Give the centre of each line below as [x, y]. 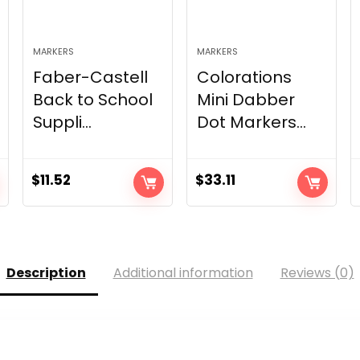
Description [46, 273]
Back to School [93, 100]
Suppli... [63, 123]
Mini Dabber [246, 100]
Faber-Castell [91, 78]
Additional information [183, 273]
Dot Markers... [252, 123]
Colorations [245, 78]
